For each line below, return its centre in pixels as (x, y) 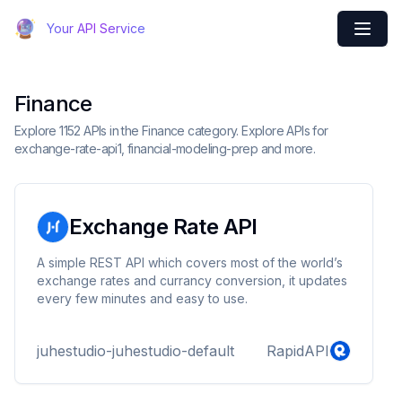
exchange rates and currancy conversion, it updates (192, 280)
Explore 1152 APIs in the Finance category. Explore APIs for (171, 131)
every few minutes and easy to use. (142, 298)
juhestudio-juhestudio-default (135, 351)
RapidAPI (298, 351)
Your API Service (96, 28)
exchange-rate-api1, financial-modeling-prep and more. (165, 149)
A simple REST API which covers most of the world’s (190, 262)
